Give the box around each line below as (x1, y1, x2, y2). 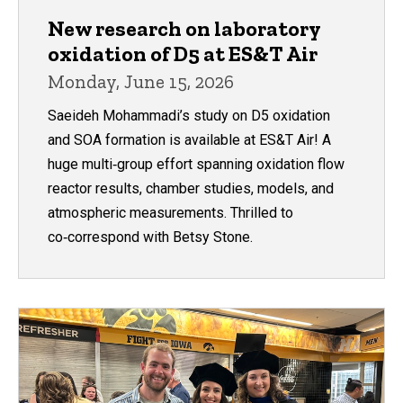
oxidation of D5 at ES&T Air (48, 40, 318, 67)
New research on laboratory (48, 15, 320, 42)
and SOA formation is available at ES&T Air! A (48, 131, 331, 149)
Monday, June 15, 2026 (48, 70, 234, 94)
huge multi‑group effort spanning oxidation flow (48, 156, 345, 174)
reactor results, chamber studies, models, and (48, 180, 334, 198)
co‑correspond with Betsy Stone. (48, 228, 253, 246)
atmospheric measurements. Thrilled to (48, 204, 293, 222)
